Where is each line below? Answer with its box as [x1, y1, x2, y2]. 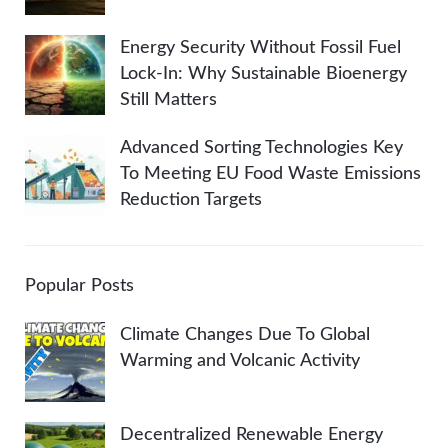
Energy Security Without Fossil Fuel [120, 38, 401, 57]
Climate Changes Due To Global [120, 325, 370, 344]
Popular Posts [25, 276, 134, 295]
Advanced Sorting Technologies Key [120, 138, 403, 157]
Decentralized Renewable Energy [120, 425, 383, 444]
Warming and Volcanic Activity [120, 351, 360, 370]
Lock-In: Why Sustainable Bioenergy [120, 64, 407, 83]
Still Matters [120, 90, 217, 109]
